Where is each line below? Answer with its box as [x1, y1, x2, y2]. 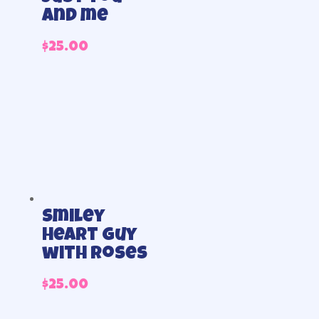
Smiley [41, 208, 105, 227]
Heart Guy [41, 226, 137, 246]
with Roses [41, 245, 147, 264]
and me [41, 7, 108, 26]
